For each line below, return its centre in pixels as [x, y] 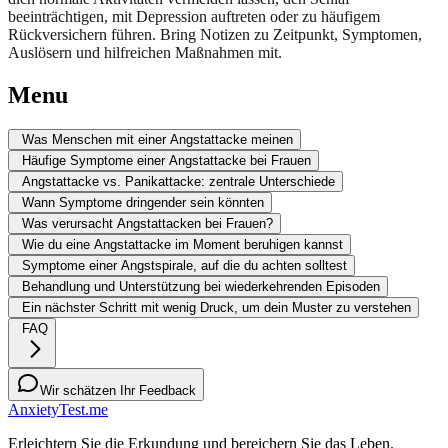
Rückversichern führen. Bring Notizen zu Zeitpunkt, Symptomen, [215, 34]
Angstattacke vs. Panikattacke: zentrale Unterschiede [178, 181]
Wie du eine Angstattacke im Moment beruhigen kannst [182, 244]
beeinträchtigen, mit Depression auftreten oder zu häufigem [194, 16]
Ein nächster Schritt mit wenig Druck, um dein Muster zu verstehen [216, 307]
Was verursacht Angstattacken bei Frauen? [147, 223]
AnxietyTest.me [58, 409]
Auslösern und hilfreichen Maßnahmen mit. [145, 52]
